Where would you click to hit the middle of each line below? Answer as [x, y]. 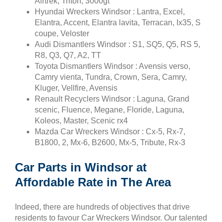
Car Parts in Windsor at [81, 167]
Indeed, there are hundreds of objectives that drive [102, 207]
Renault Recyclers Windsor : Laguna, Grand [112, 99]
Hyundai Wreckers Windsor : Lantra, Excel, [110, 11]
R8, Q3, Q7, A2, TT [68, 55]
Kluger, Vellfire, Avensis [76, 88]
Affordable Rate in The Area [93, 182]
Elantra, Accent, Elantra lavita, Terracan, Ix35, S [118, 22]
